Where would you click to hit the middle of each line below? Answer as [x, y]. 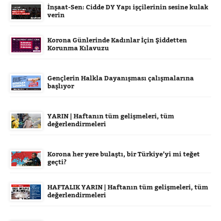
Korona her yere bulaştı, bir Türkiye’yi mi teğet [124, 154]
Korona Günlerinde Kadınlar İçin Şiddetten [117, 40]
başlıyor [61, 86]
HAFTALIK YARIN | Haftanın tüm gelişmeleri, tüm [128, 187]
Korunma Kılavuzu [78, 48]
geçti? [57, 162]
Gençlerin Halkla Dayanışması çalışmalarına [121, 78]
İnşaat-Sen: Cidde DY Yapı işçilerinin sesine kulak [128, 7]
